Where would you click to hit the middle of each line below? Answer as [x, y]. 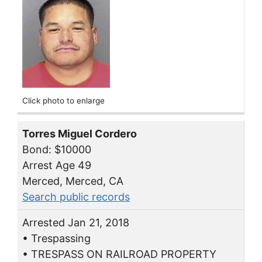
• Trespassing [56, 238]
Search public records [76, 196]
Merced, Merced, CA [73, 181]
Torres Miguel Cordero [80, 133]
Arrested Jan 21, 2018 [76, 222]
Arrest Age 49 [57, 165]
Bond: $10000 [57, 149]
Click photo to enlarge [63, 100]
